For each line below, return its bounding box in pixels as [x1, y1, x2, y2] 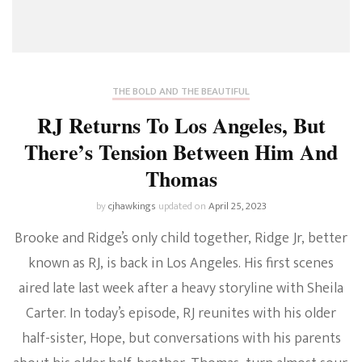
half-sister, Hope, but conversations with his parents [21, 326, 341, 351]
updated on [158, 196, 208, 215]
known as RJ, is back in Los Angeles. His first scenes [28, 250, 334, 276]
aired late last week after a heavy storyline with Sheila [19, 276, 343, 301]
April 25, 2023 [208, 196, 267, 215]
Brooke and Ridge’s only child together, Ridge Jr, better [15, 225, 347, 250]
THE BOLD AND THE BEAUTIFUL [112, 82, 250, 100]
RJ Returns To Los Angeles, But [36, 109, 326, 141]
